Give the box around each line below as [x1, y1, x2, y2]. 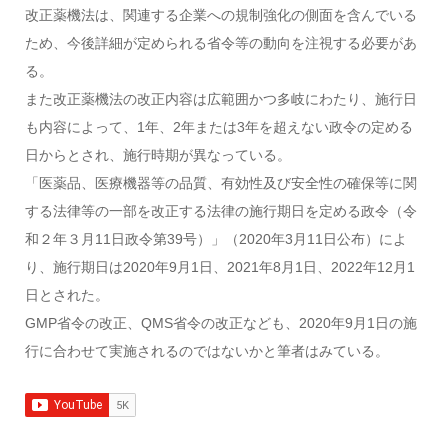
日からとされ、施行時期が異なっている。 [24, 146, 291, 163]
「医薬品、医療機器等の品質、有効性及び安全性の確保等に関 [24, 174, 417, 191]
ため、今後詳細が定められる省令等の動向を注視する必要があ [24, 34, 417, 51]
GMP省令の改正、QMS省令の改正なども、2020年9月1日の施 [24, 314, 417, 331]
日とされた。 [24, 286, 109, 303]
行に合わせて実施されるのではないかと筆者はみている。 [24, 342, 389, 359]
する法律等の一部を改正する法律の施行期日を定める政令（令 [24, 202, 417, 219]
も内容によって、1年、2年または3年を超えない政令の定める [24, 118, 413, 135]
